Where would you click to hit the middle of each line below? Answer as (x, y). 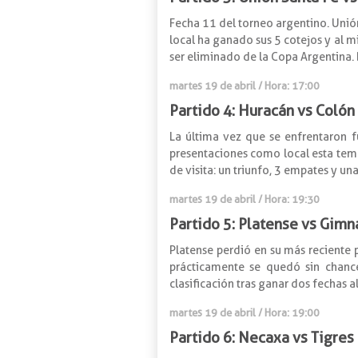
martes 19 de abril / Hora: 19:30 (245, 199)
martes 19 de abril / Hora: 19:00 (245, 312)
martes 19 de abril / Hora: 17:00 (245, 85)
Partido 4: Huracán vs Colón (262, 110)
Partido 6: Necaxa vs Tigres (262, 337)
